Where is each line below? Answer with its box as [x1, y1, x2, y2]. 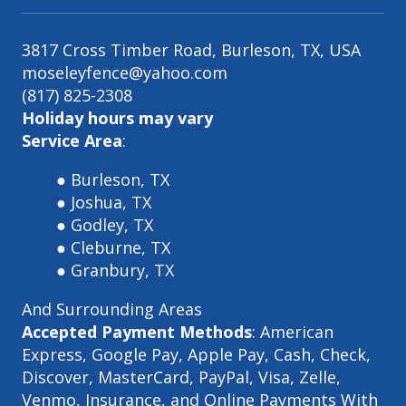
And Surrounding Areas [22, 297, 202, 320]
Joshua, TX [70, 190, 151, 213]
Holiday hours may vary [22, 106, 213, 129]
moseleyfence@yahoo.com [22, 61, 227, 83]
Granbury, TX [70, 258, 179, 281]
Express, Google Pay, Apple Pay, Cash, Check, [22, 343, 371, 365]
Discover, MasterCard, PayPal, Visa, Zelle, [22, 365, 341, 388]
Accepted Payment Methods [22, 320, 252, 343]
